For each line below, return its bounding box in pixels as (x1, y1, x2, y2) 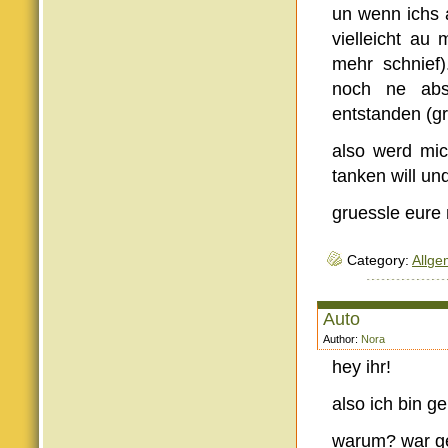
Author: (323, 333, 361, 345)
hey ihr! (332, 357, 391, 377)
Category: (347, 253, 412, 268)
